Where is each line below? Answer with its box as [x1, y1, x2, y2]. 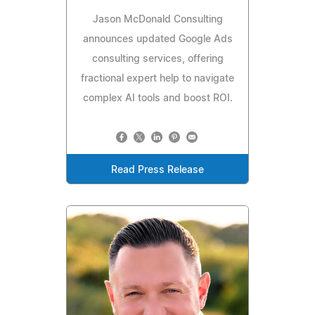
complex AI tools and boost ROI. [82, 93, 233, 103]
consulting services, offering [91, 53, 224, 64]
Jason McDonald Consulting [92, 14, 223, 25]
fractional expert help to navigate [81, 73, 234, 84]
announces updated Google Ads [82, 34, 233, 44]
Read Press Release [111, 165, 204, 175]
